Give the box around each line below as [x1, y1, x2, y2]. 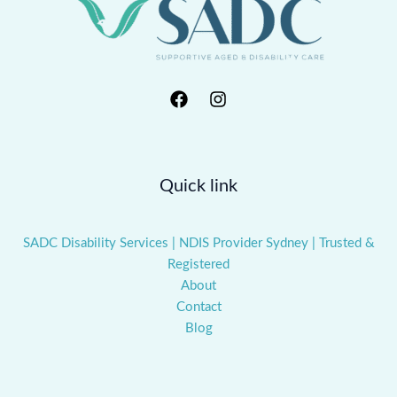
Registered [167, 257, 230, 271]
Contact [175, 300, 222, 314]
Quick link [160, 176, 237, 195]
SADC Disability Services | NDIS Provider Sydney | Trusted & [22, 236, 375, 250]
